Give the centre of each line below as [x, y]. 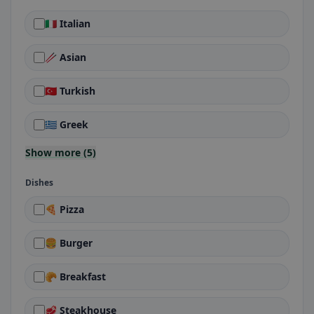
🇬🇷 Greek [67, 124]
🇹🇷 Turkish [70, 91]
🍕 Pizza [64, 209]
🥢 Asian [66, 57]
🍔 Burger [69, 243]
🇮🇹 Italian [68, 23]
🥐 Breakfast [75, 277]
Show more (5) [61, 152]
